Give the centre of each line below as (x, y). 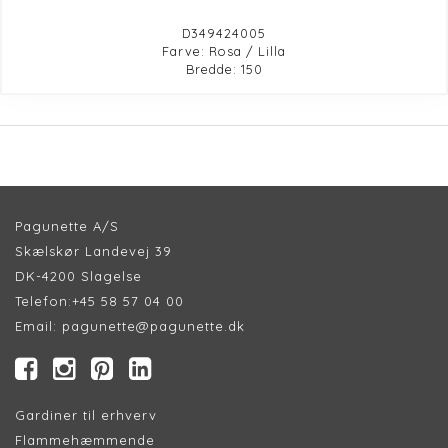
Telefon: (43, 300)
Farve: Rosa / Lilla (224, 50)
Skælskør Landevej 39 (93, 250)
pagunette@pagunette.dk (153, 325)
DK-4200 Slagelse (78, 275)
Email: (38, 325)
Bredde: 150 (224, 68)
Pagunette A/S (67, 225)
